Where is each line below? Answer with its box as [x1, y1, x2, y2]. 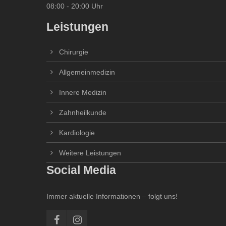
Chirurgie [59, 48, 88, 56]
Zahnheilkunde [59, 108, 106, 117]
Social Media [46, 164, 116, 177]
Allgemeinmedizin [59, 68, 115, 76]
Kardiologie [59, 129, 95, 137]
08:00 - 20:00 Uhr [46, 2, 103, 10]
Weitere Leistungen [59, 149, 121, 157]
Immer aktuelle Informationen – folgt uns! [46, 192, 178, 200]
